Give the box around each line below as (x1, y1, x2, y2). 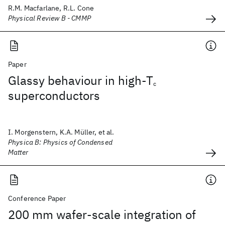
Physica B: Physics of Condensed (8, 138, 113, 147)
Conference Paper (8, 194, 66, 203)
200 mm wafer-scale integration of (8, 206, 196, 222)
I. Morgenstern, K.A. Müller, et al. (8, 128, 115, 137)
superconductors (8, 87, 100, 103)
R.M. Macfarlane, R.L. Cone (8, 4, 94, 13)
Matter (8, 148, 28, 157)
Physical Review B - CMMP (8, 14, 91, 23)
